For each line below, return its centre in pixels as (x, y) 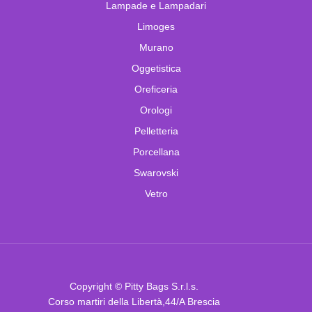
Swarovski (156, 172)
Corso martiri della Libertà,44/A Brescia (134, 301)
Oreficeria (156, 89)
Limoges (156, 26)
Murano (156, 47)
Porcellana (156, 151)
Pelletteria (156, 131)
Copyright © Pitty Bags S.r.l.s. (134, 286)
